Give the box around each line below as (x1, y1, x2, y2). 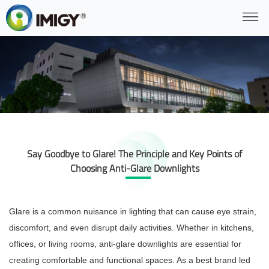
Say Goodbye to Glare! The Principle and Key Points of (27, 147, 242, 162)
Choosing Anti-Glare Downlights (70, 161, 199, 176)
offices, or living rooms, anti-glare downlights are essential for (9, 239, 241, 249)
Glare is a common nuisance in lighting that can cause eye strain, (9, 207, 256, 217)
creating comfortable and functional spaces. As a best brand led (9, 255, 250, 265)
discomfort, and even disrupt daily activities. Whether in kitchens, (9, 223, 254, 233)
